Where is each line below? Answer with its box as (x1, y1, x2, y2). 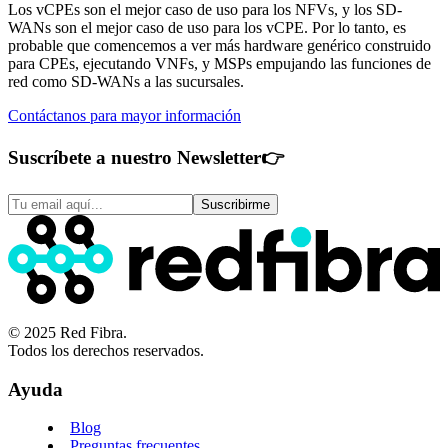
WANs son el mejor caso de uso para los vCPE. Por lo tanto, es (8, 19, 406, 37)
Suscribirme (201, 197, 270, 213)
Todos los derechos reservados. (8, 342, 204, 360)
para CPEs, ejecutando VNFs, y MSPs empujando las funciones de (8, 55, 431, 73)
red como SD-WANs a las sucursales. (8, 73, 244, 91)
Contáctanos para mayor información (8, 107, 241, 125)
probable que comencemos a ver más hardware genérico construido (8, 37, 431, 55)
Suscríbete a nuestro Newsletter (8, 146, 261, 168)
